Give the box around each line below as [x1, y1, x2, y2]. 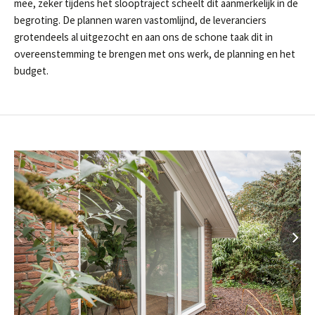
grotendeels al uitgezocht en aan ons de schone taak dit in [14, 30, 273, 44]
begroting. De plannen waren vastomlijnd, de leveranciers [14, 13, 266, 27]
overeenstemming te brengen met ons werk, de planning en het [14, 47, 295, 60]
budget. [14, 64, 51, 77]
